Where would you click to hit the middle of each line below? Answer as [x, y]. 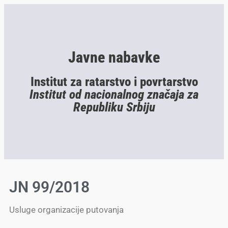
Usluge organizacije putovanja [66, 210]
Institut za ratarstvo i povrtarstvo [114, 81]
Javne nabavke [114, 57]
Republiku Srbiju [114, 107]
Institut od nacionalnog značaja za [114, 94]
